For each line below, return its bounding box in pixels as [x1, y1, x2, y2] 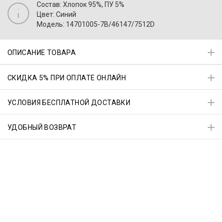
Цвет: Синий [37, 10, 76, 18]
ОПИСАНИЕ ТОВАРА [7, 49, 76, 57]
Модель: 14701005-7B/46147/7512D [37, 20, 155, 28]
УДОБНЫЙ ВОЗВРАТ [7, 123, 77, 132]
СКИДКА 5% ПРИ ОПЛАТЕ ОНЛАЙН [7, 74, 126, 82]
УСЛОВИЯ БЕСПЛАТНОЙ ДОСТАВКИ [7, 99, 131, 107]
